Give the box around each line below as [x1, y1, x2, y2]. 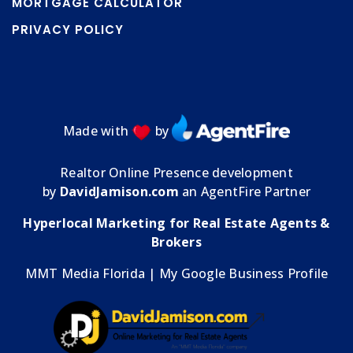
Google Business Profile [180, 265, 329, 283]
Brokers [151, 233, 202, 251]
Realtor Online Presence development [60, 164, 293, 182]
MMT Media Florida [24, 265, 145, 283]
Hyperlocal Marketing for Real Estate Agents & [23, 214, 330, 232]
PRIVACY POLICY [12, 21, 124, 38]
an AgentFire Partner [178, 183, 310, 201]
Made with [62, 122, 132, 140]
